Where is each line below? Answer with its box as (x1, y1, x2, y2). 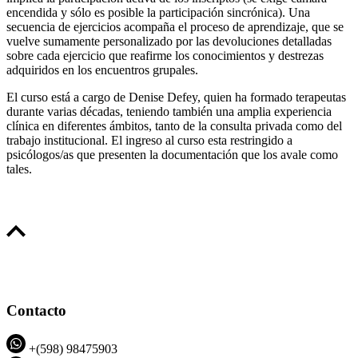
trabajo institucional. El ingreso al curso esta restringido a (6, 133, 292, 147)
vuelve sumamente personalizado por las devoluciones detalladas (6, 34, 332, 48)
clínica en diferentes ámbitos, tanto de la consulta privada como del (6, 118, 342, 133)
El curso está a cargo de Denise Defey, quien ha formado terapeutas (6, 89, 346, 104)
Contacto (6, 301, 66, 319)
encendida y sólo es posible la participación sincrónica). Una (6, 5, 310, 19)
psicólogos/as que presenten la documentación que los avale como (6, 147, 338, 161)
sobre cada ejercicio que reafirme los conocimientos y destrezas (6, 48, 324, 62)
